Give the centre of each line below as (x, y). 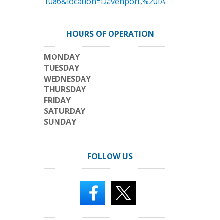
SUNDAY (60, 122)
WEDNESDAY (67, 79)
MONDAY (62, 57)
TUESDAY (61, 68)
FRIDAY (57, 100)
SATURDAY (65, 111)
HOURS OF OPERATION (110, 34)
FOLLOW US (110, 156)
